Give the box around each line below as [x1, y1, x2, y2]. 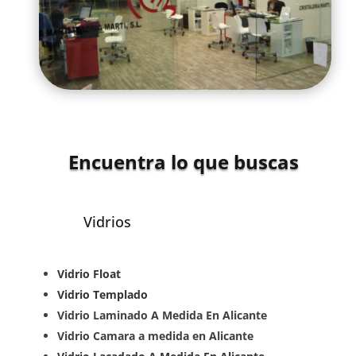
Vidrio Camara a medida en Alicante [57, 327, 254, 343]
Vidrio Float [57, 265, 122, 281]
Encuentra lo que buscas [68, 148, 300, 175]
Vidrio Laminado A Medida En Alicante [57, 307, 268, 323]
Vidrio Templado [57, 286, 152, 302]
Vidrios [83, 211, 132, 231]
